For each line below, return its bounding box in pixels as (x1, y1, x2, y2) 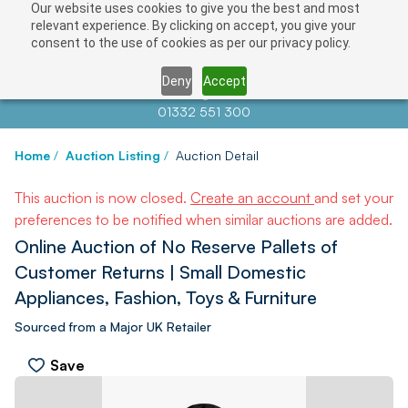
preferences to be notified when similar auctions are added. (15, 210, 393, 229)
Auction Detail (176, 148, 259, 163)
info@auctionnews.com (178, 86, 316, 101)
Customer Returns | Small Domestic (15, 260, 306, 283)
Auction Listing (66, 148, 160, 163)
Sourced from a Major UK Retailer (15, 319, 211, 334)
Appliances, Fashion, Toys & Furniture (15, 286, 317, 309)
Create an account (190, 189, 314, 207)
